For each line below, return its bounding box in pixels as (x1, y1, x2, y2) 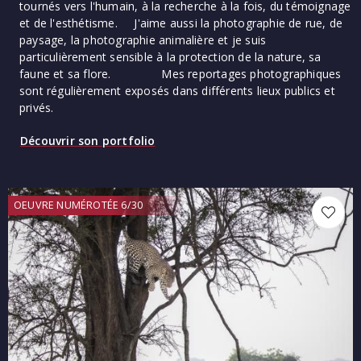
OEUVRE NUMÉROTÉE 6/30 (14, 198, 143, 212)
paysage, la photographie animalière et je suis (19, 31, 267, 48)
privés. (19, 99, 54, 115)
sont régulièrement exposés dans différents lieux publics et (19, 82, 335, 98)
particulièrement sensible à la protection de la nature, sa (19, 48, 322, 64)
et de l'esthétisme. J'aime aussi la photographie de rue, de (19, 15, 343, 31)
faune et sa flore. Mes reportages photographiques (19, 65, 342, 81)
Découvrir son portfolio (20, 132, 156, 148)
